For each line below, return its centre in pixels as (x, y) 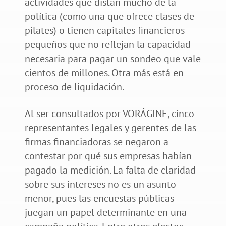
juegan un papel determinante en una (105, 212)
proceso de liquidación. (74, 87)
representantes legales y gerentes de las (110, 127)
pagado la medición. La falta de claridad (110, 170)
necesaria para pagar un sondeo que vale (112, 58)
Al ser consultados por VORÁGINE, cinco (109, 113)
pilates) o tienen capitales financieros (104, 30)
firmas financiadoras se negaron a (96, 142)
